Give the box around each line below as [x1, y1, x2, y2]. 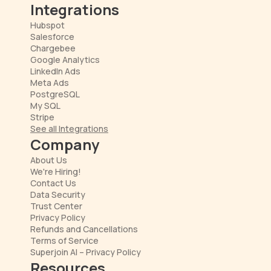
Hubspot [30, 19, 65, 31]
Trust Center [30, 200, 82, 212]
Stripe [30, 111, 54, 123]
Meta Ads [30, 77, 69, 88]
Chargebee [30, 42, 76, 54]
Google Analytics [30, 54, 100, 65]
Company [30, 134, 99, 154]
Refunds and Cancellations [30, 223, 138, 235]
